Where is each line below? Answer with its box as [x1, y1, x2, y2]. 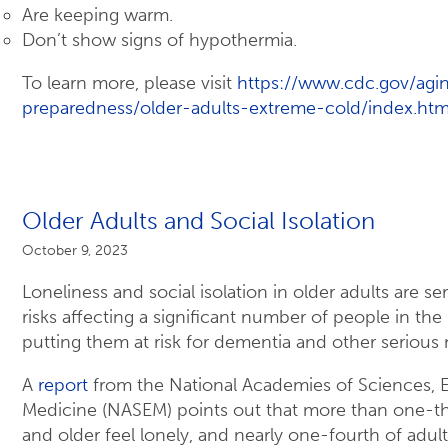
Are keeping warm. [22, 4, 173, 27]
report [38, 374, 88, 397]
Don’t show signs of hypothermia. [22, 29, 297, 52]
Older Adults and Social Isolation [22, 206, 375, 236]
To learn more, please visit [22, 72, 237, 95]
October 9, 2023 [22, 241, 128, 260]
